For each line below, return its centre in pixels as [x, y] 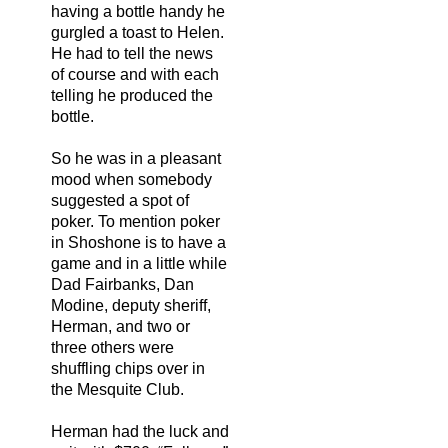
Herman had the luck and [140, 431]
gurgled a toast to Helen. [137, 32]
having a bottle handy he [138, 11]
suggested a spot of [120, 200]
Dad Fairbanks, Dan [122, 284]
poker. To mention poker [135, 221]
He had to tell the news [132, 53]
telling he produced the [132, 95]
